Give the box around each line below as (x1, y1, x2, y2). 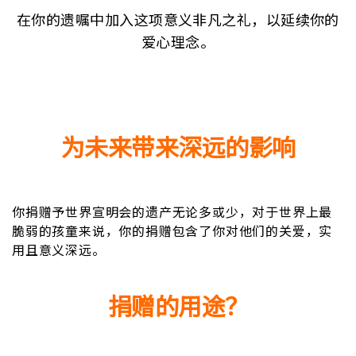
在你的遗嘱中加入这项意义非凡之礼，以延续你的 (17, 9, 339, 29)
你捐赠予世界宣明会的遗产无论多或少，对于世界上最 (12, 202, 333, 221)
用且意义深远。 (12, 240, 106, 259)
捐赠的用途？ (107, 288, 249, 323)
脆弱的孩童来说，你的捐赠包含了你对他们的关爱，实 (12, 221, 333, 240)
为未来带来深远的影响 (60, 129, 296, 164)
